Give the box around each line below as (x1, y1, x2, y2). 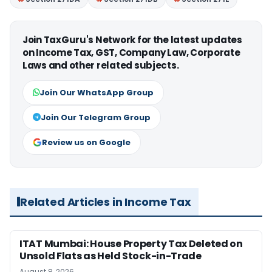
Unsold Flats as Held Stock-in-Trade (19, 248, 202, 263)
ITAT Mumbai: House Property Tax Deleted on (19, 236, 243, 251)
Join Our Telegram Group (41, 111, 151, 123)
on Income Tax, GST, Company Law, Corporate (22, 46, 240, 59)
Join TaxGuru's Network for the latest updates (22, 33, 242, 46)
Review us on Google (42, 136, 131, 148)
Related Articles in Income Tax (20, 194, 191, 209)
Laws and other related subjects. (22, 58, 179, 72)
